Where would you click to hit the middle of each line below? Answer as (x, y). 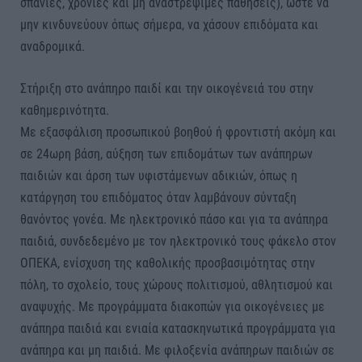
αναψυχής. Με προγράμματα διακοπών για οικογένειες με (173, 306)
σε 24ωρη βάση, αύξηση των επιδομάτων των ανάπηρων (166, 154)
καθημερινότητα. (65, 110)
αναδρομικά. (53, 47)
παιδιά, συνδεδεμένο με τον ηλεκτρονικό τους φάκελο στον (178, 241)
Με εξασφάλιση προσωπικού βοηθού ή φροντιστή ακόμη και (178, 132)
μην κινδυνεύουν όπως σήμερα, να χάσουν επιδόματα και (169, 25)
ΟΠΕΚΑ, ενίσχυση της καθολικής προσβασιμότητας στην (168, 263)
